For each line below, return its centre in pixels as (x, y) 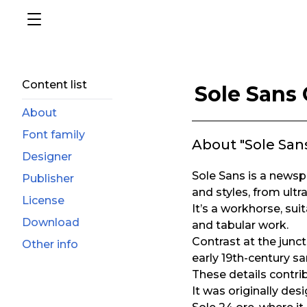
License (43, 200)
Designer (47, 157)
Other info (50, 244)
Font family (53, 135)
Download (51, 222)
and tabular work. (240, 225)
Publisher (48, 179)
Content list (54, 85)
